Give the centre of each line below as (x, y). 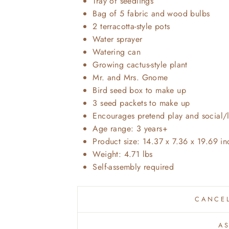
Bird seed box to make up (139, 90)
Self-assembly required (133, 167)
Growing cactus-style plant (140, 65)
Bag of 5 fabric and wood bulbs (151, 14)
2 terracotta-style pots (131, 27)
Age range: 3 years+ (130, 129)
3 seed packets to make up (141, 103)
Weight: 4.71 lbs (123, 154)
